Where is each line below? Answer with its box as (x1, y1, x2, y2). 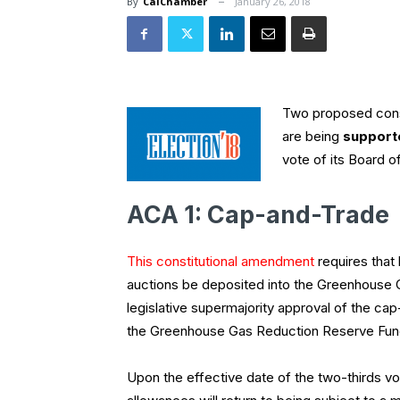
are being (282, 128, 343, 146)
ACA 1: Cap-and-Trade (127, 200, 389, 230)
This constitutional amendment (127, 253, 318, 271)
